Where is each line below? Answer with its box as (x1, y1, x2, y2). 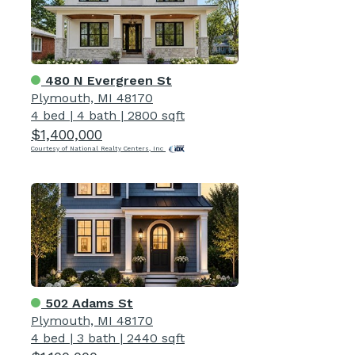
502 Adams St (41, 295, 133, 311)
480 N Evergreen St (41, 72, 172, 88)
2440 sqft (127, 330, 185, 345)
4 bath (77, 107, 116, 123)
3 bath (77, 330, 116, 345)
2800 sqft (128, 107, 185, 123)
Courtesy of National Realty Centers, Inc (31, 144, 166, 152)
